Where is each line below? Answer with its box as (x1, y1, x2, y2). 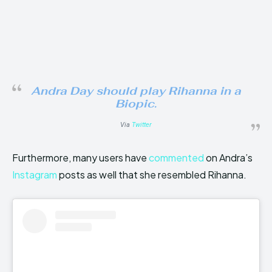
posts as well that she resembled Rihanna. (59, 168, 246, 182)
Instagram (12, 168, 59, 182)
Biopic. (115, 97, 157, 111)
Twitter (132, 121, 152, 129)
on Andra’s (206, 151, 253, 165)
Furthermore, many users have (12, 151, 149, 165)
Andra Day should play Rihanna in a (31, 84, 241, 98)
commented (149, 151, 206, 165)
